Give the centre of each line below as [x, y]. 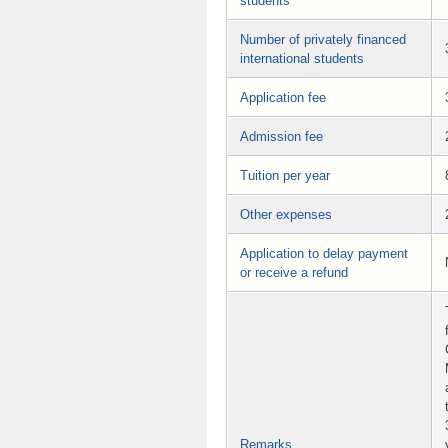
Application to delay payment [324, 254]
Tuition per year [285, 176]
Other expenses [286, 215]
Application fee [283, 98]
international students [302, 59]
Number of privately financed [323, 40]
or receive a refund [294, 273]
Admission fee [281, 137]
